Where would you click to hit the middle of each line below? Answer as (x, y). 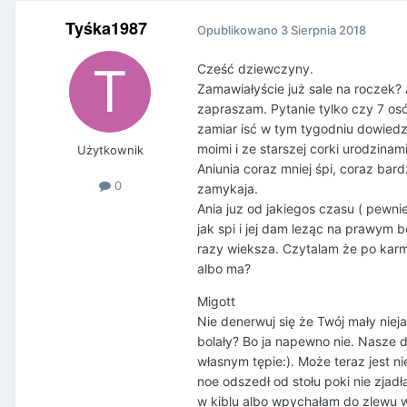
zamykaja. (228, 189)
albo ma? (224, 269)
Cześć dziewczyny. (255, 69)
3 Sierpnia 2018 (323, 30)
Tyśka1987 (106, 29)
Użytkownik (110, 150)
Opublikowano (239, 30)
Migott (216, 302)
